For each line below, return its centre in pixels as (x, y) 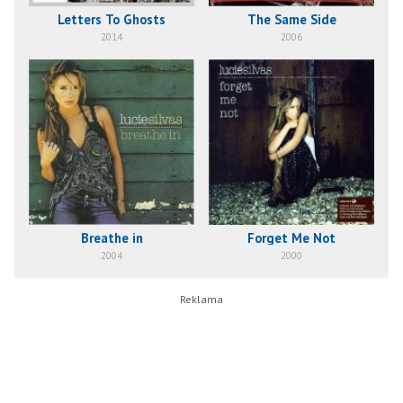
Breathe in (112, 237)
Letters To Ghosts (112, 19)
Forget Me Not (291, 237)
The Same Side (291, 19)
